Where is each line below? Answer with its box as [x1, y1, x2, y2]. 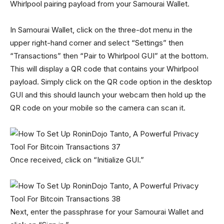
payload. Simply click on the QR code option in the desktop [10, 77, 212, 86]
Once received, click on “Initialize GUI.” [10, 155, 144, 164]
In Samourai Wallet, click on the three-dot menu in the [10, 25, 192, 34]
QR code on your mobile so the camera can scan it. [10, 103, 185, 112]
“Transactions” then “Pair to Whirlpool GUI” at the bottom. [10, 51, 208, 60]
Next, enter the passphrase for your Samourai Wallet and [10, 207, 203, 216]
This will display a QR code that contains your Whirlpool [10, 64, 198, 73]
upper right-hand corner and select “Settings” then [10, 38, 183, 47]
